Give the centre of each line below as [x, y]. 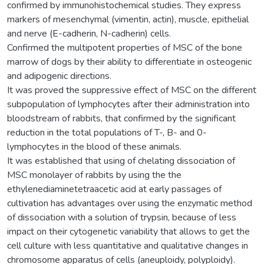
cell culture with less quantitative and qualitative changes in [128, 245]
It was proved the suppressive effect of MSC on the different [132, 90]
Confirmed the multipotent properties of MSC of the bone [125, 47]
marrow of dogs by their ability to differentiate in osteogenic [129, 62]
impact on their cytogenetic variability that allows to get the [128, 231]
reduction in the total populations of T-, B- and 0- [107, 132]
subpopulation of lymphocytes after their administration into [128, 104]
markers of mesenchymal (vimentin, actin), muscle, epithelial [128, 19]
